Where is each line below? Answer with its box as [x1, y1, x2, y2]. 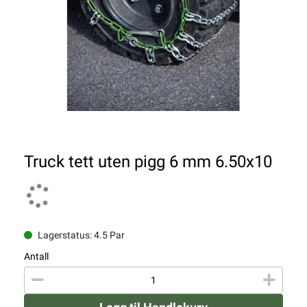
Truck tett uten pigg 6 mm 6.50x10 [24, 152, 272, 172]
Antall [24, 251, 49, 262]
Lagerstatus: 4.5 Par [38, 230, 125, 241]
